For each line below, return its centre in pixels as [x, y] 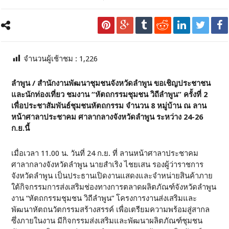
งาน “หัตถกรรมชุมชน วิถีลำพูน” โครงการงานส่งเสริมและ [104, 198]
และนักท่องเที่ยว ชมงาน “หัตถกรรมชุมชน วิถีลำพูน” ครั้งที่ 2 [111, 95]
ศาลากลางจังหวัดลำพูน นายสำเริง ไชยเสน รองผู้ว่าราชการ [108, 165]
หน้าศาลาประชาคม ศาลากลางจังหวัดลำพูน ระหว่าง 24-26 [107, 117]
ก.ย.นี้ [21, 128]
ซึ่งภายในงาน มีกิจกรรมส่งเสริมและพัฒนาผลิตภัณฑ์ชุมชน [107, 221]
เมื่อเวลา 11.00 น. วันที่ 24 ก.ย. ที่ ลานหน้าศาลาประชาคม [105, 153]
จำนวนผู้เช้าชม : [52, 59]
